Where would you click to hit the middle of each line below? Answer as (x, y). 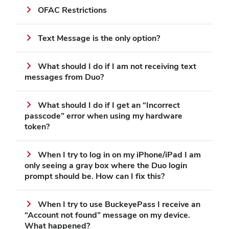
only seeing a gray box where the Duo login (106, 166)
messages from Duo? (64, 77)
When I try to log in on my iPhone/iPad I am (119, 155)
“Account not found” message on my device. (107, 215)
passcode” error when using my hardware (104, 116)
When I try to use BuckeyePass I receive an (119, 204)
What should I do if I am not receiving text (117, 66)
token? (37, 127)
